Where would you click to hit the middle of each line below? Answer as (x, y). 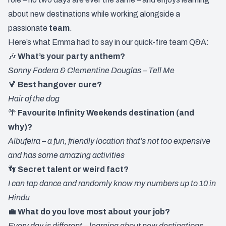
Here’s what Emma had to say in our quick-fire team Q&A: (108, 42)
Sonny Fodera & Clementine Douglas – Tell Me (91, 71)
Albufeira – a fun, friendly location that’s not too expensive (109, 141)
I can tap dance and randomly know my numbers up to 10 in (112, 184)
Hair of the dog (34, 99)
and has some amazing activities (66, 155)
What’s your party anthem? (71, 56)
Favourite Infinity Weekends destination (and (106, 113)
